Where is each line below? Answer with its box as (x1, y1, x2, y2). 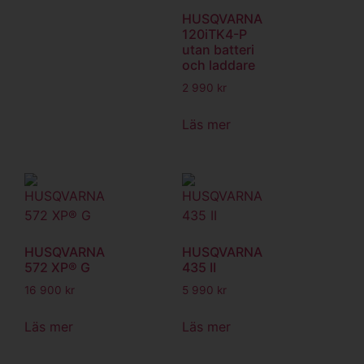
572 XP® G (24, 259, 90, 276)
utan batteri (182, 41, 254, 58)
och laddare (182, 57, 255, 74)
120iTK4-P (182, 26, 247, 43)
